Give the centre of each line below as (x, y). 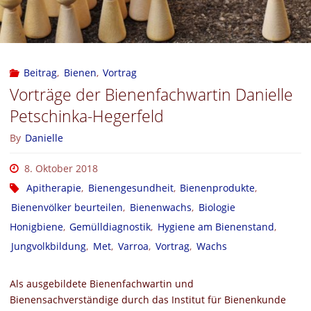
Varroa (134, 246)
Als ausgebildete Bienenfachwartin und (101, 284)
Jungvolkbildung (49, 246)
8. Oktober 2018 (61, 168)
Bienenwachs (161, 207)
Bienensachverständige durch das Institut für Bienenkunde (148, 300)
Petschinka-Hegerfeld (86, 116)
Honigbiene (36, 226)
